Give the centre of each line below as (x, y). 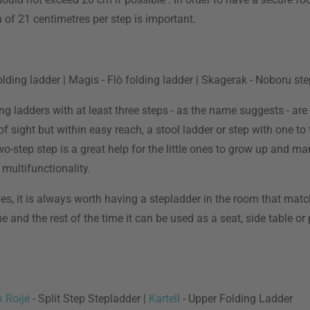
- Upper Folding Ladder (236, 299)
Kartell (164, 299)
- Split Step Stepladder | (89, 299)
